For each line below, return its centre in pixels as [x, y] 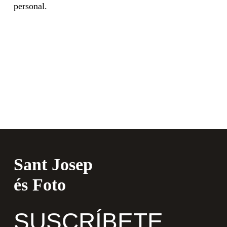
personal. [31, 6]
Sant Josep [53, 164]
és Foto [40, 185]
